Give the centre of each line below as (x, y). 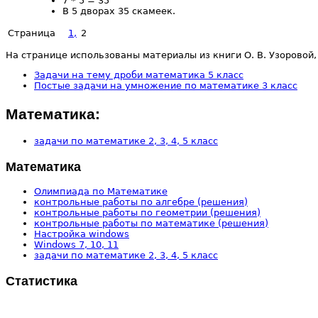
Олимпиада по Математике (101, 192)
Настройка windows (82, 234)
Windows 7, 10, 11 (76, 245)
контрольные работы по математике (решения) (151, 224)
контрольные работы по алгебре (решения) (141, 202)
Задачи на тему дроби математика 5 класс (139, 75)
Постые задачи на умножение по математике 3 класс (166, 85)
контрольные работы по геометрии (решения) (147, 213)
